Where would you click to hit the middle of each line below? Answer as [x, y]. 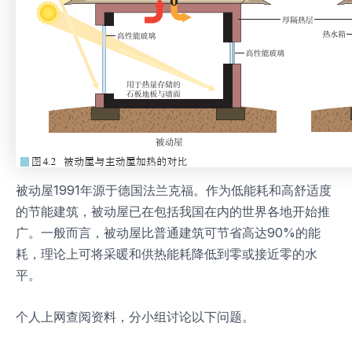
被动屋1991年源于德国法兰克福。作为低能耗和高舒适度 [174, 191]
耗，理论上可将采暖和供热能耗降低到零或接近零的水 [167, 254]
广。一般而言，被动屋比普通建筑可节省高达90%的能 [168, 233]
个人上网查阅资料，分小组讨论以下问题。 [135, 317]
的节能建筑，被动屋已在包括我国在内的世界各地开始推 [173, 212]
